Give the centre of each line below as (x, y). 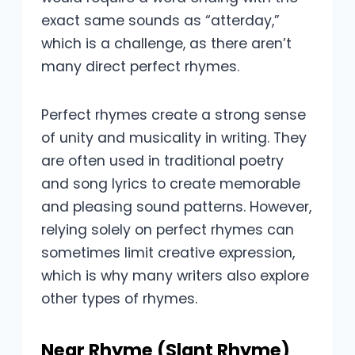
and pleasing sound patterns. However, (176, 207)
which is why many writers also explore (175, 276)
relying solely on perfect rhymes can (168, 230)
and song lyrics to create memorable (171, 184)
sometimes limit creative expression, (168, 253)
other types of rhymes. (119, 299)
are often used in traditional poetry (162, 161)
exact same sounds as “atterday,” (160, 21)
